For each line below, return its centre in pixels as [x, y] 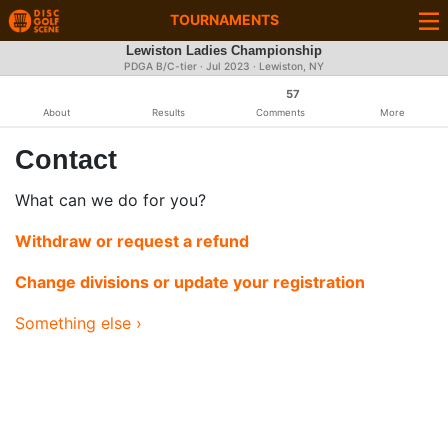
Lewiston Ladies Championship [224, 51]
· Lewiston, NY [287, 66]
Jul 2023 [228, 66]
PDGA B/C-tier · [165, 66]
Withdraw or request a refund [132, 241]
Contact [66, 159]
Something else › [78, 323]
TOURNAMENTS [224, 19]
